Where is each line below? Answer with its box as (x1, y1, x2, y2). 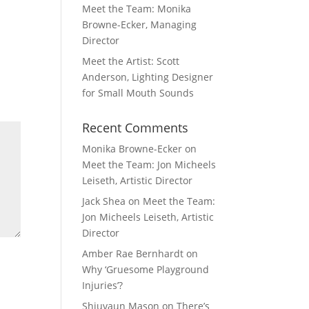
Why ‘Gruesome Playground (82, 263, 210, 276)
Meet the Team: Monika (82, 2, 192, 15)
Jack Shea (82, 195, 126, 208)
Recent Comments (82, 119, 189, 136)
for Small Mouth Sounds (82, 86, 195, 99)
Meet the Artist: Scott (82, 54, 180, 68)
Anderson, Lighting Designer (82, 70, 214, 83)
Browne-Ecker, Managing (82, 18, 197, 31)
